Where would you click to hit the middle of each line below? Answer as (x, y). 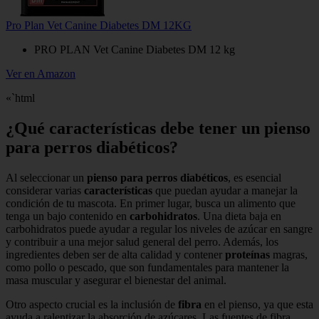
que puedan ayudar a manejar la (225, 191)
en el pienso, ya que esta (257, 305)
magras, (289, 255)
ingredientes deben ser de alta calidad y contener (115, 255)
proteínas (247, 255)
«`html (20, 98)
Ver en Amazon (41, 74)
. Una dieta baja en (239, 216)
